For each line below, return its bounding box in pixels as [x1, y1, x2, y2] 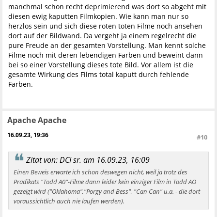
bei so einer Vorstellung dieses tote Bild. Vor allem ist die [8, 60, 193, 70]
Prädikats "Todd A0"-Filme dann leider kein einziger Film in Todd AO [14, 177, 196, 186]
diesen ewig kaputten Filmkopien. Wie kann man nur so [8, 12, 188, 21]
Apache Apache [7, 115, 66, 126]
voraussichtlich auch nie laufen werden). [14, 196, 124, 205]
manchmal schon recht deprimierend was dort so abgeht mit [8, 2, 206, 12]
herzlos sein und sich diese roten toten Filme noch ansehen [8, 21, 202, 31]
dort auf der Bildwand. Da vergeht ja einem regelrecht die [8, 31, 197, 41]
